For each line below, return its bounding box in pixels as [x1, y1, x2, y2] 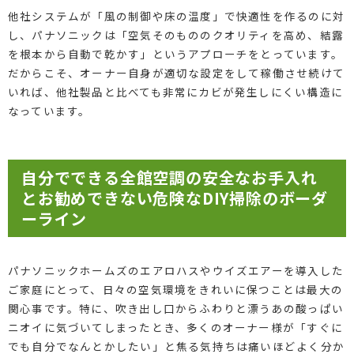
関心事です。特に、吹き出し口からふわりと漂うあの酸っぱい [7, 299, 344, 316]
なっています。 [7, 102, 91, 119]
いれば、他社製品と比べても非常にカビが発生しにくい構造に [7, 83, 343, 100]
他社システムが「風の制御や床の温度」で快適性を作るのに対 [7, 7, 345, 24]
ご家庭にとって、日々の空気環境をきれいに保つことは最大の [7, 281, 343, 297]
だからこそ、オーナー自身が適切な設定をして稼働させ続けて [7, 64, 345, 81]
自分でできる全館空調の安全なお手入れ [21, 165, 318, 189]
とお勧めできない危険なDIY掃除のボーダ [21, 186, 328, 209]
